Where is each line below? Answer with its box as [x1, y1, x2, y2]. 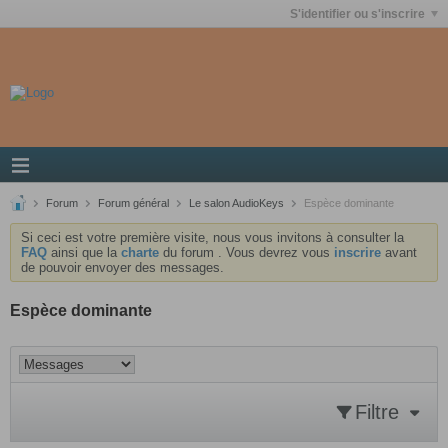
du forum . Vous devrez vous [159, 245, 334, 260]
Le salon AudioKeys [189, 197, 284, 209]
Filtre [355, 401, 399, 423]
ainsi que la [47, 245, 121, 260]
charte [121, 245, 159, 260]
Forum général [98, 197, 169, 209]
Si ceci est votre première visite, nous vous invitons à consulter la [21, 230, 404, 245]
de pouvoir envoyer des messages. [21, 260, 224, 275]
